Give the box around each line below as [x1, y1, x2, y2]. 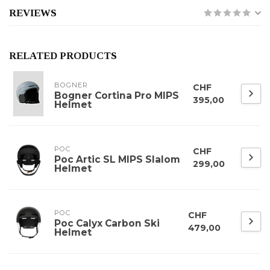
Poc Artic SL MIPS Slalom [54, 154, 180, 166]
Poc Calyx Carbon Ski [54, 218, 160, 230]
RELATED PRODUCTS [9, 50, 117, 62]
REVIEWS [9, 7, 57, 19]
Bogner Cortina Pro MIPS [54, 90, 179, 102]
